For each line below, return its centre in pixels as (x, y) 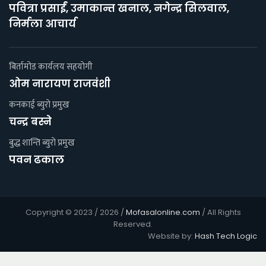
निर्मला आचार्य (42, 23)
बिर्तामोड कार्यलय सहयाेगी (51, 66)
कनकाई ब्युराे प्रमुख (39, 104)
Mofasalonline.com (163, 212)
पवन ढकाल (37, 159)
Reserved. (133, 224)
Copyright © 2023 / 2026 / (75, 212)
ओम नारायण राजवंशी (60, 83)
